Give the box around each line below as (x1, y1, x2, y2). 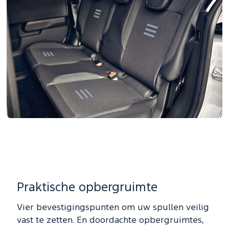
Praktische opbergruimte (17, 182, 157, 194)
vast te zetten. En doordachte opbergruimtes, (17, 217, 204, 225)
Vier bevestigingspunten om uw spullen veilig (17, 204, 209, 212)
